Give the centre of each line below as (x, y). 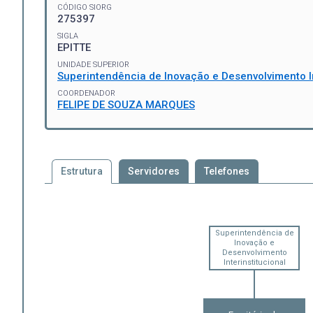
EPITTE (74, 47)
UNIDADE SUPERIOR (93, 64)
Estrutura (81, 171)
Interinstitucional (254, 262)
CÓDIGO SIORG (85, 7)
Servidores (153, 171)
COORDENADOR (86, 93)
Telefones (227, 171)
